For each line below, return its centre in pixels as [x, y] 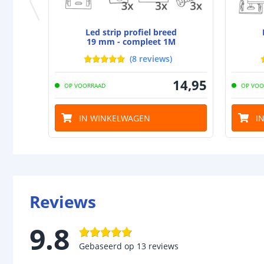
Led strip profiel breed [131, 32]
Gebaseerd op [107, 246]
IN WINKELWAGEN [115, 118]
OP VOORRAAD [85, 85]
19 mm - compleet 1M [131, 42]
